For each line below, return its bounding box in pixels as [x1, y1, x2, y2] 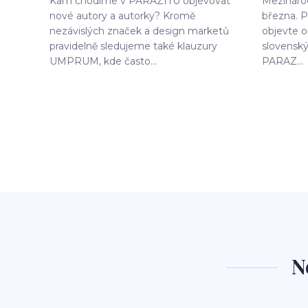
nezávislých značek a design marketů [49, 25, 229, 37]
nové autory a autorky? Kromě [49, 10, 195, 22]
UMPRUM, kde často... [49, 55, 157, 67]
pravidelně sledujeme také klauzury [49, 40, 217, 52]
